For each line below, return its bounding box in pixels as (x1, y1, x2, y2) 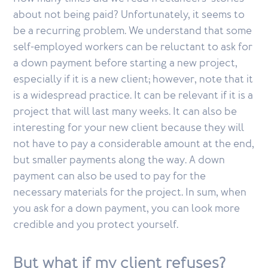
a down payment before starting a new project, (13, 56, 238, 71)
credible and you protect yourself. (13, 218, 181, 232)
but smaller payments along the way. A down (13, 153, 226, 167)
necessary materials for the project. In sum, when (13, 185, 247, 200)
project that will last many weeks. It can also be (13, 105, 237, 119)
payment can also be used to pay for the (13, 169, 206, 184)
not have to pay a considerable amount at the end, (13, 137, 255, 151)
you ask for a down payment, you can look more (13, 202, 240, 216)
